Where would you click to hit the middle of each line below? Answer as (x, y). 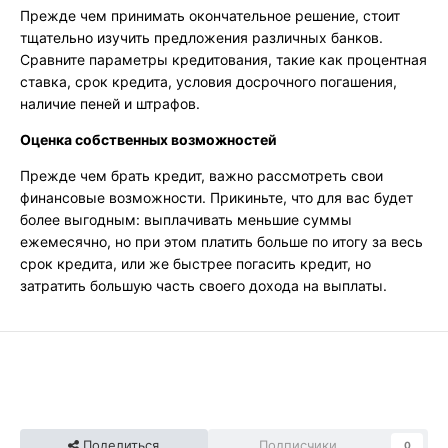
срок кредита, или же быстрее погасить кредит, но (195, 264)
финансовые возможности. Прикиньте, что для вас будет (216, 198)
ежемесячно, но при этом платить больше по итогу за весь (221, 242)
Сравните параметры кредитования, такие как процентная (223, 60)
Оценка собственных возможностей (148, 140)
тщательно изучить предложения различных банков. (201, 38)
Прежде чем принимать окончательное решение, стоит (210, 16)
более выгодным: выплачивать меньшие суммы (186, 220)
